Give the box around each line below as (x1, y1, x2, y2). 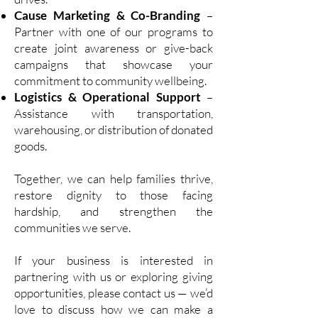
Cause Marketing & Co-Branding (14, 8, 201, 23)
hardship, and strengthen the (14, 204, 213, 219)
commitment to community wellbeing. (14, 73, 207, 88)
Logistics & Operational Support (14, 89, 201, 104)
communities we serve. (14, 220, 131, 235)
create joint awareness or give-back (14, 40, 213, 55)
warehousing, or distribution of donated (14, 122, 213, 137)
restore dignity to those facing (14, 187, 213, 202)
